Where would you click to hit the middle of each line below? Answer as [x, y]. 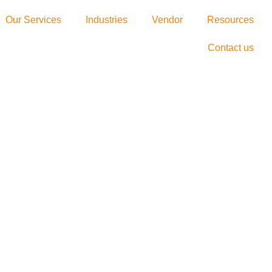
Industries [107, 20]
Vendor [167, 20]
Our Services [33, 20]
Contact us [231, 48]
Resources [230, 20]
